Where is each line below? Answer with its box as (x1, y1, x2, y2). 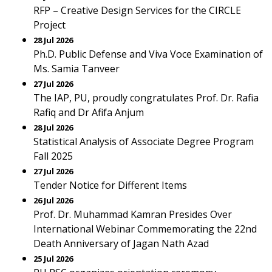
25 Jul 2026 (33, 253, 73, 264)
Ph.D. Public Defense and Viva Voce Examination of (33, 47, 263, 61)
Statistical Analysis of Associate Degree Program (33, 135, 254, 148)
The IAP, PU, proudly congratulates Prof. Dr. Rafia (33, 91, 259, 104)
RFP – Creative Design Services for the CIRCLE (33, 4, 241, 17)
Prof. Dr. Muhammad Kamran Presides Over (33, 208, 232, 221)
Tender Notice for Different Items (33, 178, 187, 192)
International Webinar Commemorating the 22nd (33, 222, 257, 236)
